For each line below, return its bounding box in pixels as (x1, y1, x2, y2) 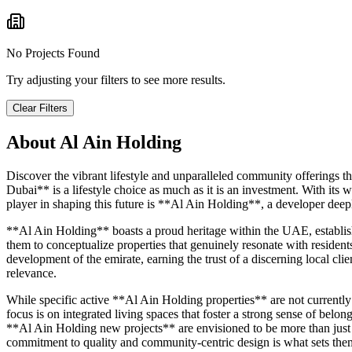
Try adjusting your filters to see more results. (6, 73, 225, 87)
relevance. (6, 266, 57, 280)
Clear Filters (13, 102, 68, 115)
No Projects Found (6, 46, 100, 60)
